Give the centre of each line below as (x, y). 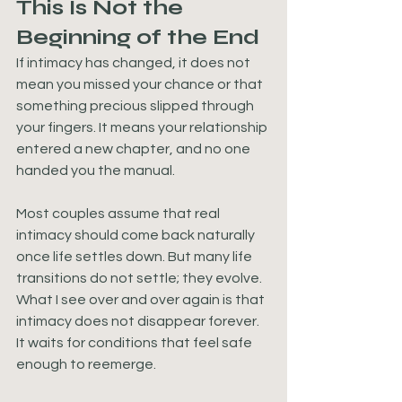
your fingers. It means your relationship (143, 127)
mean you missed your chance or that (141, 84)
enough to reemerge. (86, 364)
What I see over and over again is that (142, 300)
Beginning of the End (138, 37)
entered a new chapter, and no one (135, 149)
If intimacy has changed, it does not (135, 63)
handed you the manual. (96, 170)
